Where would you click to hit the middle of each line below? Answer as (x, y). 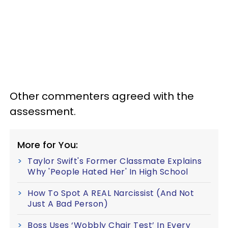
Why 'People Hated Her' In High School (108, 172)
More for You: (48, 145)
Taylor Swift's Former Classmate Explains (115, 161)
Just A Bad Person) (68, 204)
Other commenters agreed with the (102, 96)
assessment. (44, 111)
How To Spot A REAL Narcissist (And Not (111, 193)
